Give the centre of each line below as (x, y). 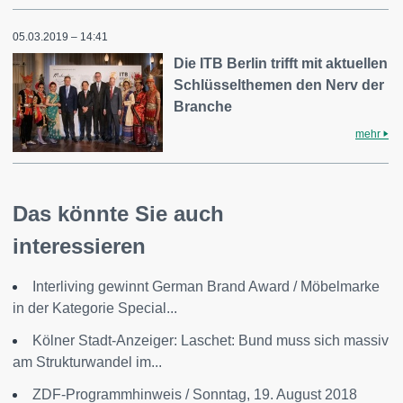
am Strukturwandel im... (87, 362)
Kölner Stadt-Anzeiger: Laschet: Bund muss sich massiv (210, 340)
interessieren (79, 246)
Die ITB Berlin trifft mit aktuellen (281, 63)
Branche (203, 106)
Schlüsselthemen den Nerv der (279, 85)
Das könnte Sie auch (118, 213)
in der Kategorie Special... (95, 308)
